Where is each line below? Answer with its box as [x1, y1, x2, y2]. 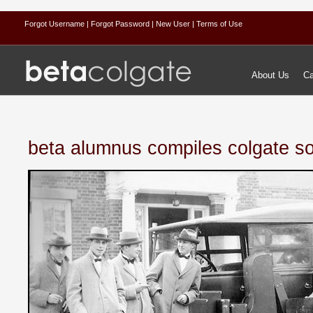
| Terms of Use [192, 20, 242, 28]
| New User [152, 20, 192, 28]
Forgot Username [24, 20, 87, 28]
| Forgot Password [87, 20, 152, 28]
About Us [252, 70, 289, 80]
